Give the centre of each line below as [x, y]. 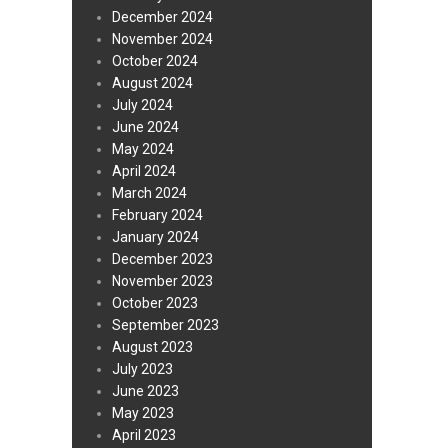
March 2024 [149, 193]
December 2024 [162, 17]
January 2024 [155, 237]
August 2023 [152, 347]
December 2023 [162, 259]
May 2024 [143, 149]
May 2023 [143, 413]
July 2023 [142, 369]
